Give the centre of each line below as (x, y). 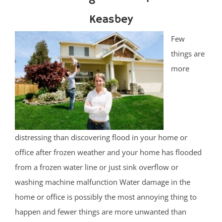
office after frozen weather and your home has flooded (108, 152)
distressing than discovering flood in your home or (101, 138)
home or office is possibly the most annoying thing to (106, 197)
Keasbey (111, 20)
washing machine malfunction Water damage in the (103, 182)
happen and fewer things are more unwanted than (101, 212)
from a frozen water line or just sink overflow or (97, 167)
